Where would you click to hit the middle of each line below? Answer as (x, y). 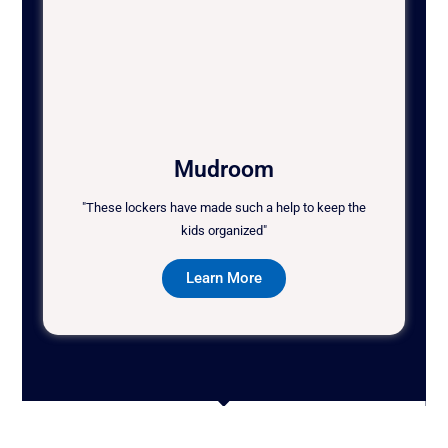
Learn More (224, 278)
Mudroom (224, 170)
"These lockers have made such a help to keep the (224, 208)
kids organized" (224, 231)
